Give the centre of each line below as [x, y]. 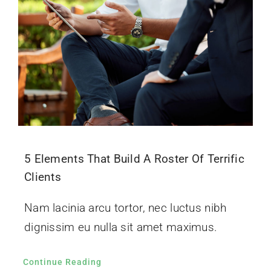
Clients [42, 177]
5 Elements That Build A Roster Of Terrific [134, 159]
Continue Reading [62, 262]
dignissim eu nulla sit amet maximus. [121, 227]
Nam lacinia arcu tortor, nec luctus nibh [125, 208]
